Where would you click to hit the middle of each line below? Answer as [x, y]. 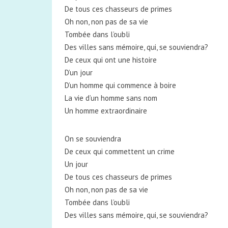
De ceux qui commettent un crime [120, 151]
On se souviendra [93, 139]
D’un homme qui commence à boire [120, 85]
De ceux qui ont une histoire [111, 60]
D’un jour [79, 73]
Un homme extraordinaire [106, 111]
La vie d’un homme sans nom [111, 98]
